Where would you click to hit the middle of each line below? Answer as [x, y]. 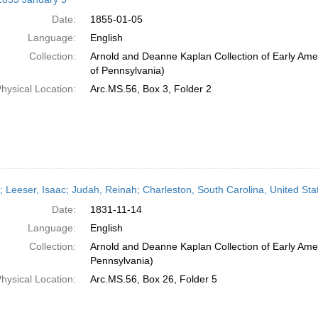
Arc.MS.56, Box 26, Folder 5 [153, 279]
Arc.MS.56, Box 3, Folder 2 [150, 89]
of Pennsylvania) [127, 70]
